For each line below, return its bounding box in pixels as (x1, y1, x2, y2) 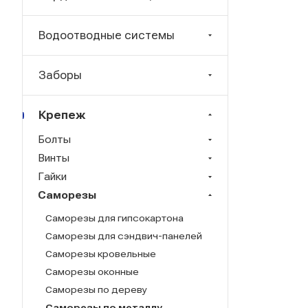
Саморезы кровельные (45, 247, 156, 259)
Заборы (38, 68, 82, 82)
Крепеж (38, 108, 85, 122)
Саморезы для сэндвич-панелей (45, 230, 202, 241)
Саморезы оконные (45, 265, 139, 277)
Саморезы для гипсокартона (45, 212, 184, 223)
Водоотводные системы (38, 28, 175, 42)
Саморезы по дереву (45, 283, 147, 295)
